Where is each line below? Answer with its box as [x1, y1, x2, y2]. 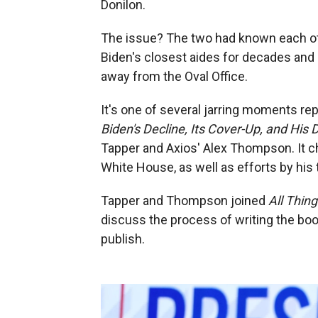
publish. [101, 231, 145, 246]
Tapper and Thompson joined [101, 192, 268, 208]
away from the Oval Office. [101, 68, 248, 84]
